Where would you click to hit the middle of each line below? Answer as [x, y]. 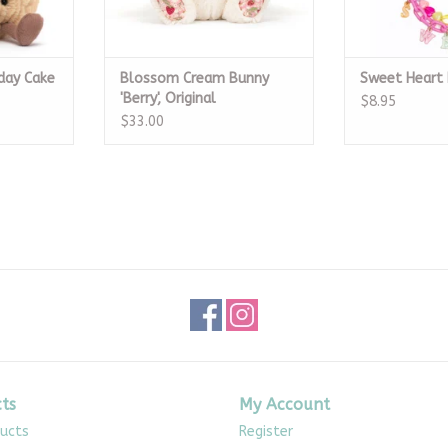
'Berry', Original [168, 98]
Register [266, 431]
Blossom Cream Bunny [194, 78]
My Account [284, 404]
